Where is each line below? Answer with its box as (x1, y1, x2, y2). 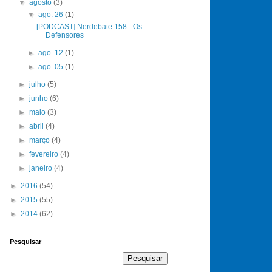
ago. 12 (38, 48, 65, 57)
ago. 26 (38, 10, 65, 19)
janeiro (29, 163, 55, 172)
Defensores (46, 30, 84, 39)
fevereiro (29, 149, 61, 158)
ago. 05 (38, 62, 65, 71)
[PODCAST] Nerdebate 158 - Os (36, 22, 143, 31)
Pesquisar (10, 237, 41, 245)
